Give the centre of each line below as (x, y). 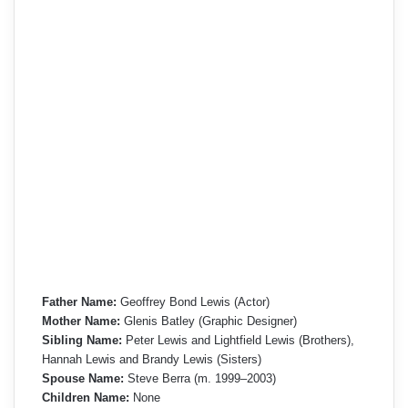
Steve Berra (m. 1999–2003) (200, 379)
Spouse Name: (83, 379)
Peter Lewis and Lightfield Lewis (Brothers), (238, 341)
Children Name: (86, 398)
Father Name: (79, 302)
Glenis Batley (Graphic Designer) (209, 321)
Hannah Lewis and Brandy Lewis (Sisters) (152, 360)
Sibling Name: (82, 341)
